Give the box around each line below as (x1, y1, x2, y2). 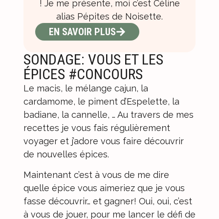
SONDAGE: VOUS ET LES (23, 51, 163, 68)
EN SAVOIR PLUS (49, 26, 116, 38)
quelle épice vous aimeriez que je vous (23, 182, 185, 193)
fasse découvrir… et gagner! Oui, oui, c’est (23, 196, 192, 206)
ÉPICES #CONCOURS (23, 66, 143, 83)
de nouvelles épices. (23, 149, 109, 160)
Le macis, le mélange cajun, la (23, 83, 148, 94)
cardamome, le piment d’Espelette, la (23, 96, 179, 107)
